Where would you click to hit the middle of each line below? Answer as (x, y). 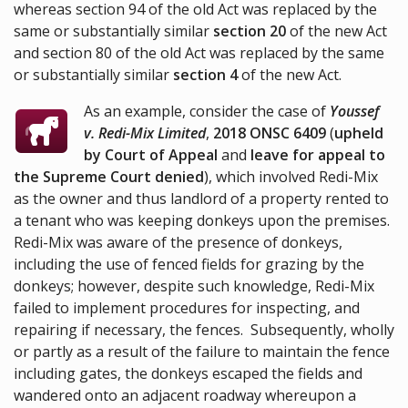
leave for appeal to (318, 155)
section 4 (205, 75)
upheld (359, 133)
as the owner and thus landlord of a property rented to (201, 199)
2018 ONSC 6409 (270, 133)
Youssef (355, 112)
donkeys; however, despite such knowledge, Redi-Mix (194, 286)
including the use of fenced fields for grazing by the (189, 265)
